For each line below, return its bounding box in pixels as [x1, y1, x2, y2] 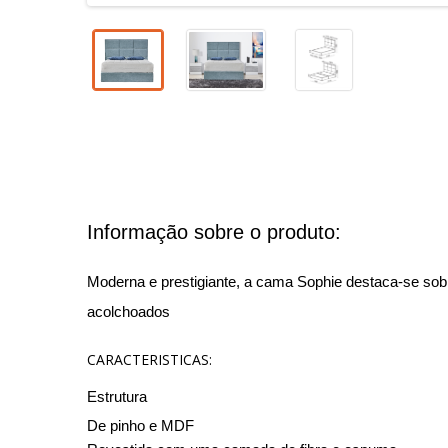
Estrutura [87, 388, 147, 405]
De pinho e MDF [87, 417, 198, 434]
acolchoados [87, 303, 170, 320]
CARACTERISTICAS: [87, 350, 212, 369]
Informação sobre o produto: [87, 221, 341, 243]
